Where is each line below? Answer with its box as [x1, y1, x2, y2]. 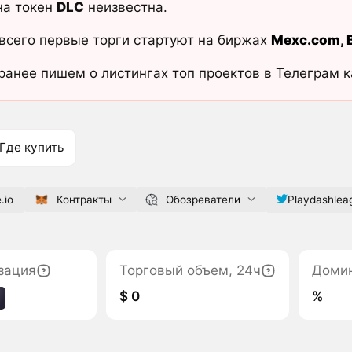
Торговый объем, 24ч [119, 262, 262, 278]
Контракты [56, 192, 112, 206]
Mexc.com [270, 32, 340, 49]
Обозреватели [165, 192, 240, 206]
